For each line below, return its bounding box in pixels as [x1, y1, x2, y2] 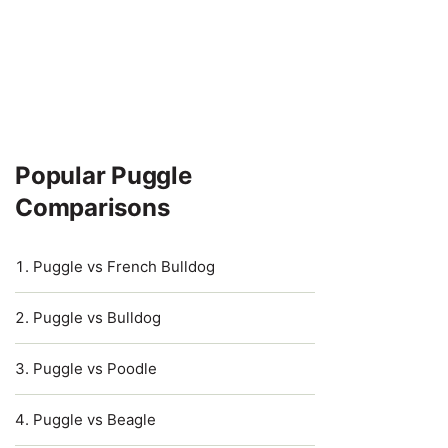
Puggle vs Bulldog [33, 308, 161, 327]
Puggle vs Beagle [33, 410, 156, 429]
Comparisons [15, 193, 170, 222]
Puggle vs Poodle [33, 359, 157, 378]
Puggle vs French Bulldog [33, 257, 215, 276]
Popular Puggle [15, 161, 192, 190]
